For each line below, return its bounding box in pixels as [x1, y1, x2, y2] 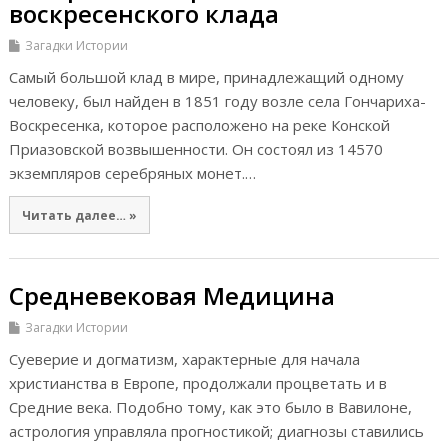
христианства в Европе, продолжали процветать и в [8, 373, 387, 394]
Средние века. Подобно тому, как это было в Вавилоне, [8, 397, 412, 418]
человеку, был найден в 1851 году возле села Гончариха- [8, 90, 426, 111]
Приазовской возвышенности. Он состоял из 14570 [8, 138, 383, 159]
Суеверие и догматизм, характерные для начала [8, 349, 360, 370]
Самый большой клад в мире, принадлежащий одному [8, 66, 404, 87]
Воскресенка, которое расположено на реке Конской [8, 114, 390, 135]
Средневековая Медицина [8, 279, 335, 313]
